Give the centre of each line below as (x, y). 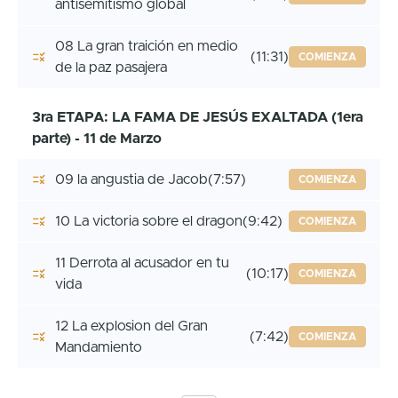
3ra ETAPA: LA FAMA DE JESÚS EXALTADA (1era (198, 117)
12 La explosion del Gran (131, 326)
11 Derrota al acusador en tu (142, 263)
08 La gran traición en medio (147, 46)
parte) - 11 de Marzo (97, 138)
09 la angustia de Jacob (131, 179)
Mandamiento (99, 347)
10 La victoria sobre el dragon (149, 221)
